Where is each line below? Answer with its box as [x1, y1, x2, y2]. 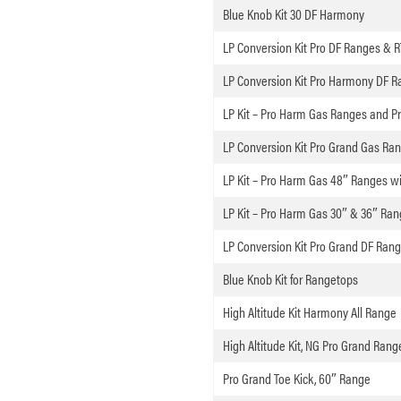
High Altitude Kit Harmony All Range [222, 302, 397, 323]
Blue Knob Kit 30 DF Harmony [222, 4, 364, 25]
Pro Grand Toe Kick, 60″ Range [222, 368, 371, 389]
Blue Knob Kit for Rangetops [222, 269, 358, 290]
